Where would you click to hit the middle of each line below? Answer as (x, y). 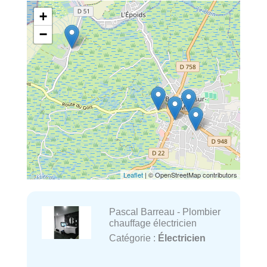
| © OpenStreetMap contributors (190, 174)
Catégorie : (133, 237)
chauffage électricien (153, 223)
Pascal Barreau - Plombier (164, 211)
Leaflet (133, 174)
